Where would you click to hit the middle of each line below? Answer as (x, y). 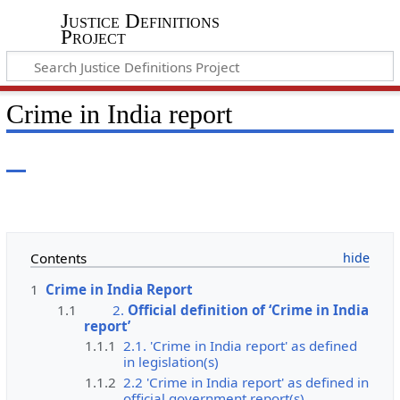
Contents (58, 258)
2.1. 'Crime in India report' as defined (240, 346)
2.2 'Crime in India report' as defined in (246, 383)
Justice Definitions (140, 21)
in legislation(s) (171, 362)
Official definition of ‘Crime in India (249, 309)
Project (93, 37)
